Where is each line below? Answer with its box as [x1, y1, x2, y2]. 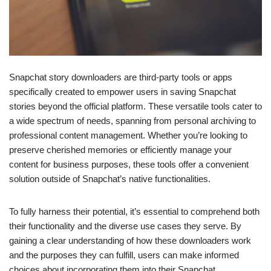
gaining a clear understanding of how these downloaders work [9, 235, 251, 246]
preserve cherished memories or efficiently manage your [9, 145, 232, 155]
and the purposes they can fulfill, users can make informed [9, 250, 239, 260]
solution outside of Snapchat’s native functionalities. [9, 174, 211, 184]
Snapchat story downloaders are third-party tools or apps [9, 72, 232, 82]
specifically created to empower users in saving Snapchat [9, 87, 236, 97]
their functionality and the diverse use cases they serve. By [9, 221, 241, 231]
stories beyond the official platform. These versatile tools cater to [9, 101, 262, 111]
